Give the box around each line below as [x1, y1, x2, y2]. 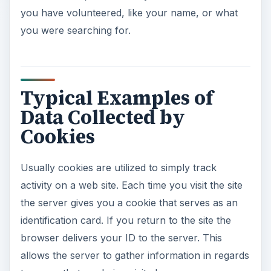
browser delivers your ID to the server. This [20, 231, 222, 244]
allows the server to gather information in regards [20, 249, 249, 261]
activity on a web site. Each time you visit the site [20, 178, 243, 191]
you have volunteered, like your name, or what [20, 7, 238, 19]
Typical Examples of [20, 85, 213, 112]
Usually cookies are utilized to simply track [20, 161, 217, 174]
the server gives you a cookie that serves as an [20, 196, 238, 209]
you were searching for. [20, 24, 131, 37]
